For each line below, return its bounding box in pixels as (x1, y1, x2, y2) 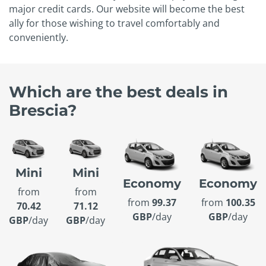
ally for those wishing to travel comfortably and (9, 17, 220, 30)
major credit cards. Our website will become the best (9, 2, 245, 16)
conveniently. (9, 31, 68, 45)
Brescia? (9, 100, 77, 121)
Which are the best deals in (9, 82, 228, 102)
